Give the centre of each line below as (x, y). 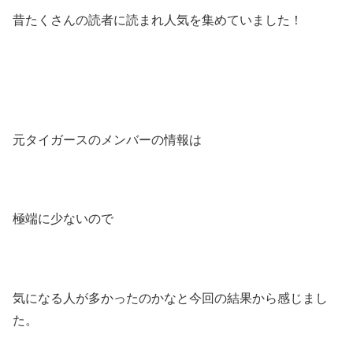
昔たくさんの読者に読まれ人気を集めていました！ (158, 20)
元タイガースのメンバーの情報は (107, 139)
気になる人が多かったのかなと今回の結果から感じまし (170, 299)
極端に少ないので (63, 219)
